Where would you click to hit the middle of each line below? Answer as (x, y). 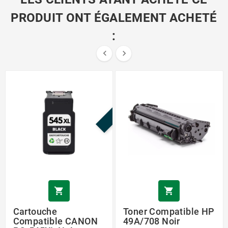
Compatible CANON (55, 221)
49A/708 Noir (152, 221)
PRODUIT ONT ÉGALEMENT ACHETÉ (114, 18)
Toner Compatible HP (169, 212)
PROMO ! (128, 101)
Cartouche (35, 212)
